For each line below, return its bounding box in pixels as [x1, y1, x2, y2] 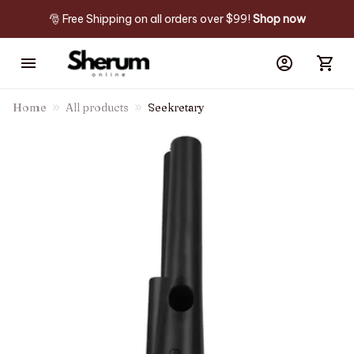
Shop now [252, 11, 306, 26]
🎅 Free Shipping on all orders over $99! [48, 11, 253, 26]
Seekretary [148, 100, 205, 115]
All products [66, 100, 129, 115]
